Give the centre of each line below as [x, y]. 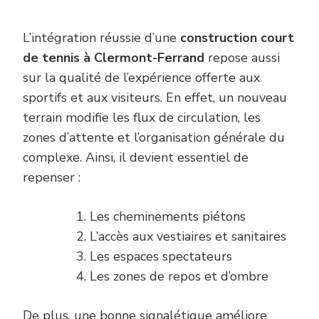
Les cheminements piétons [168, 216]
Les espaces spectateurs [161, 256]
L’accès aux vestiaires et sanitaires [188, 236]
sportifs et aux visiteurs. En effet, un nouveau [155, 97]
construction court [237, 37]
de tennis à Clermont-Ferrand [114, 57]
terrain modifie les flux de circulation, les [142, 117]
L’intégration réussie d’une [101, 37]
